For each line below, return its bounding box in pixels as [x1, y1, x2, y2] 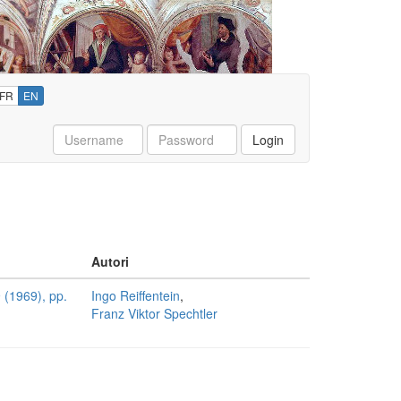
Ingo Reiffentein [91, 286, 180, 304]
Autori [91, 252, 129, 270]
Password [146, 124, 206, 141]
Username [52, 124, 113, 141]
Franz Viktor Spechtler [91, 304, 218, 322]
